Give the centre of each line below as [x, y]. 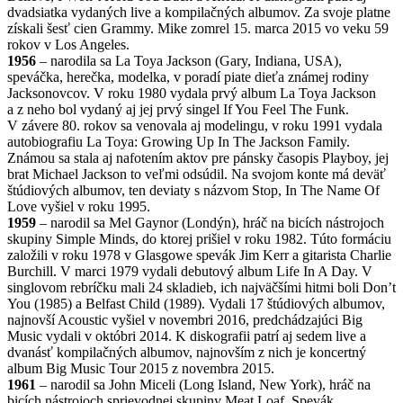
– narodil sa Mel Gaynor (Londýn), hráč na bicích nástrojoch [210, 223]
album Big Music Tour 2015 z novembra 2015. [141, 369]
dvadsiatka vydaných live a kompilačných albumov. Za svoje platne [199, 13]
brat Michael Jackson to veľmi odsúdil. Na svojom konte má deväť [197, 175]
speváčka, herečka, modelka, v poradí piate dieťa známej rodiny [188, 77]
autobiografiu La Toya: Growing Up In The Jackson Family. [179, 142]
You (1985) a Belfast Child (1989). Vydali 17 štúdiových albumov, [196, 304]
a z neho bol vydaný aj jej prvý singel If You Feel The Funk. [178, 110]
